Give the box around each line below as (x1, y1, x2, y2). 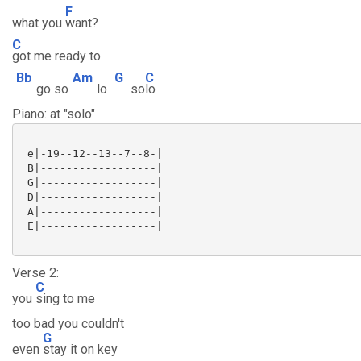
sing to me (35, 291, 95, 306)
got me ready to (12, 48, 101, 64)
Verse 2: (12, 265, 59, 280)
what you (12, 15, 65, 31)
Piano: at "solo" (12, 106, 95, 122)
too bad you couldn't (12, 316, 124, 331)
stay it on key (43, 342, 118, 357)
